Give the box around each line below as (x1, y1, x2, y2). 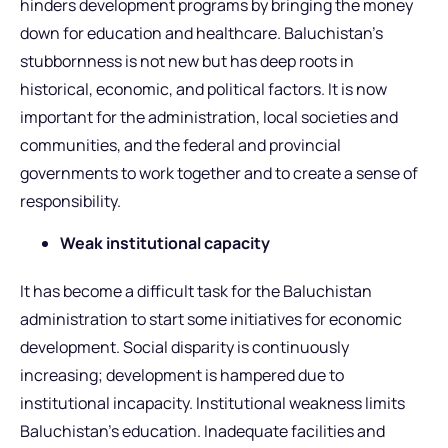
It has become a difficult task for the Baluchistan (20, 280, 372, 303)
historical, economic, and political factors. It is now (20, 77, 387, 100)
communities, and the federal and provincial (20, 133, 341, 156)
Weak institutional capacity (60, 232, 270, 255)
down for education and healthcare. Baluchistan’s (20, 21, 383, 44)
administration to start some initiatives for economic (20, 308, 402, 331)
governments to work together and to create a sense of (20, 161, 418, 184)
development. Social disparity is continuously (20, 336, 349, 359)
